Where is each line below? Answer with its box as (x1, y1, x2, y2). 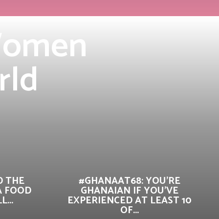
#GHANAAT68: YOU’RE (79, 173, 180, 189)
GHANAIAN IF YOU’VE (81, 183, 178, 199)
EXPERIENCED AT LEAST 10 (67, 193, 192, 209)
